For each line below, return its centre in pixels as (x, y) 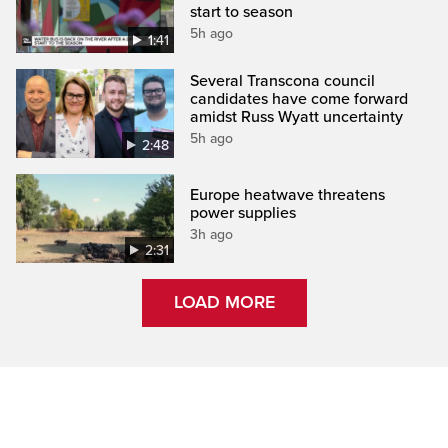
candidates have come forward (299, 98)
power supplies (243, 212)
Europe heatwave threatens (288, 194)
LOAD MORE (224, 302)
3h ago (212, 234)
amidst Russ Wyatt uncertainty (297, 116)
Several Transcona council (283, 80)
